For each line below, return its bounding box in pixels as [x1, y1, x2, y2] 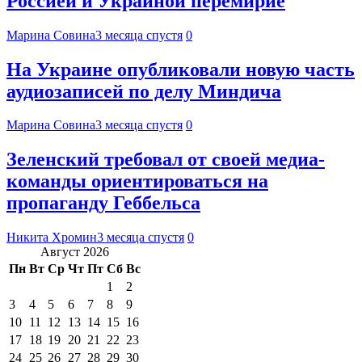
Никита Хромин [6, 230, 97, 245]
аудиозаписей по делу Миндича [6, 80, 281, 102]
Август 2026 [40, 245, 109, 259]
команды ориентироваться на [6, 170, 268, 192]
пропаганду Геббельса [6, 192, 200, 214]
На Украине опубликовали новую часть [6, 58, 355, 80]
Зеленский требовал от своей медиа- [6, 149, 325, 170]
